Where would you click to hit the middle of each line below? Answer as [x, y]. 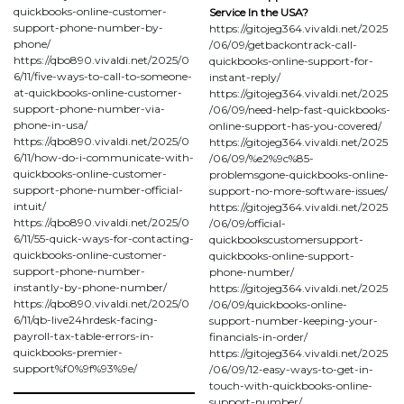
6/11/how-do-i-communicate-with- [104, 157]
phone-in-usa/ [50, 124]
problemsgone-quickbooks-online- [299, 174]
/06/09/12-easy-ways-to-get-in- [291, 369]
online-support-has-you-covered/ [295, 125]
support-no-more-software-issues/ [298, 190]
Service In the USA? [259, 12]
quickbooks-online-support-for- [291, 60]
